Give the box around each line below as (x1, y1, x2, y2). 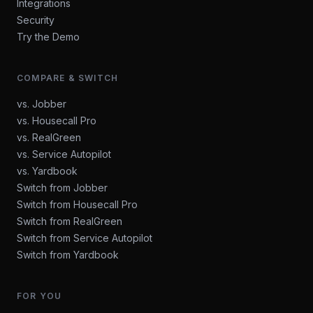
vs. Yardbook (17, 165, 78, 177)
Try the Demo (17, 31, 80, 43)
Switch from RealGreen (17, 215, 122, 227)
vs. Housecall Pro (17, 115, 96, 126)
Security (17, 14, 54, 26)
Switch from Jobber (17, 182, 108, 194)
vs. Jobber (17, 98, 66, 110)
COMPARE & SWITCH (17, 73, 119, 83)
